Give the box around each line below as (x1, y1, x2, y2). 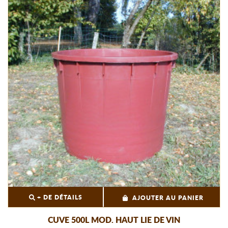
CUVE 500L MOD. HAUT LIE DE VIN (48, 216, 180, 225)
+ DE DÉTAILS (35, 194, 83, 201)
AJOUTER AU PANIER (132, 195, 204, 202)
